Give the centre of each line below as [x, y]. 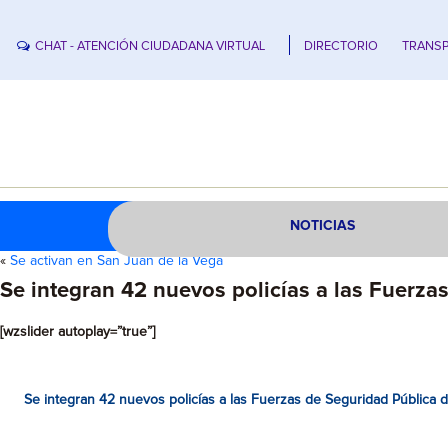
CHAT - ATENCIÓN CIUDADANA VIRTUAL [150, 46]
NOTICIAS [323, 226]
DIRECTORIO [341, 46]
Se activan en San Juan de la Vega [116, 261]
